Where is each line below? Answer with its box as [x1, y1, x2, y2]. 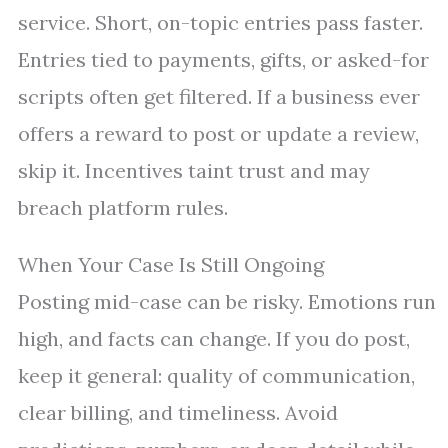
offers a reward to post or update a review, [18, 121, 419, 147]
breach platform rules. [18, 195, 228, 221]
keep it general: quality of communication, [18, 363, 415, 389]
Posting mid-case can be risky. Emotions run [18, 289, 436, 315]
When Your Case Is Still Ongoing [18, 252, 324, 278]
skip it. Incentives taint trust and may [18, 158, 370, 184]
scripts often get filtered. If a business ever [18, 84, 420, 110]
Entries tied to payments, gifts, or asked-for [18, 47, 429, 73]
